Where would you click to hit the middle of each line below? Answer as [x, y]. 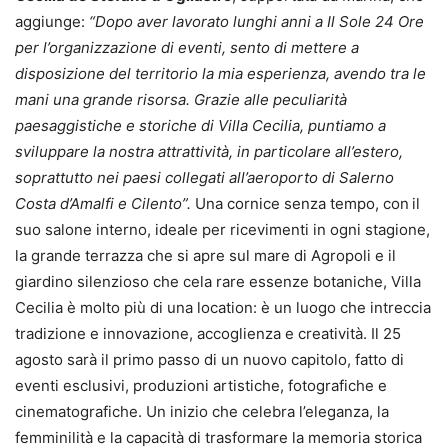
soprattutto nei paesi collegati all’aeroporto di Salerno [204, 178]
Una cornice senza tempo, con [300, 204]
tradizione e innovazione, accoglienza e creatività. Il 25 [208, 334]
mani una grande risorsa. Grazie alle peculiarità [181, 100]
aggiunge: [52, 22]
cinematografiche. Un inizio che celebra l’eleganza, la [202, 412]
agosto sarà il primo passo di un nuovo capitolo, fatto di [209, 360]
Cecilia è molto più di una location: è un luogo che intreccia [223, 308]
